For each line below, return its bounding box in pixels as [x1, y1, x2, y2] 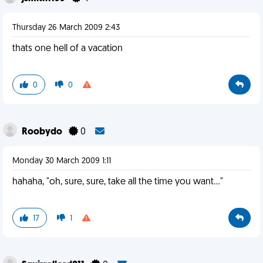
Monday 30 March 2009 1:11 [12, 157, 111, 166]
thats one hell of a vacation [12, 44, 123, 53]
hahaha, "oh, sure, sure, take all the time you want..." [12, 177, 223, 187]
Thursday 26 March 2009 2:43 [12, 23, 120, 32]
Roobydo [22, 127, 64, 137]
